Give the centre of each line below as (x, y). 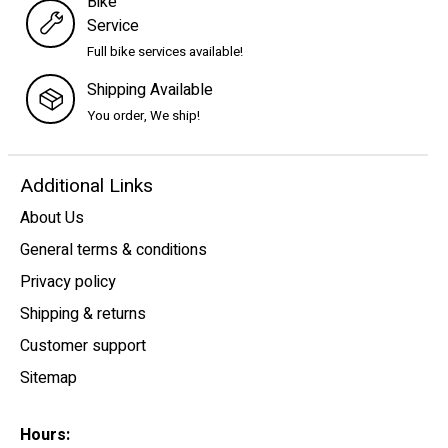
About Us (52, 218)
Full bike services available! (165, 52)
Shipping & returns (83, 314)
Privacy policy (68, 282)
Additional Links (86, 185)
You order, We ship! (144, 116)
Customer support (83, 346)
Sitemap (48, 378)
